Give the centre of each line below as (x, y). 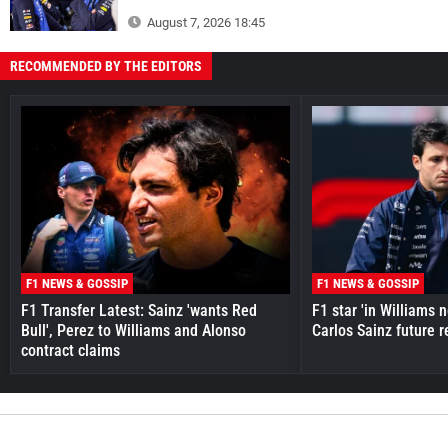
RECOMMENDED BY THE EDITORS (106, 65)
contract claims (70, 351)
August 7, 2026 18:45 (204, 22)
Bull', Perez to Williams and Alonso (133, 331)
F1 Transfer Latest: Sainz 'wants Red (139, 311)
